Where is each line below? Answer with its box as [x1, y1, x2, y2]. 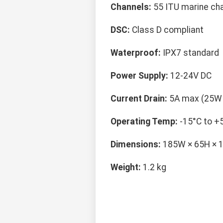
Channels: [111, 2, 151, 12]
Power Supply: [111, 71, 168, 81]
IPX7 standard [161, 48, 219, 58]
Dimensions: [111, 139, 161, 150]
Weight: [111, 162, 141, 173]
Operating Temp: [111, 116, 178, 127]
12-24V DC [168, 71, 212, 81]
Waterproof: [111, 48, 161, 58]
